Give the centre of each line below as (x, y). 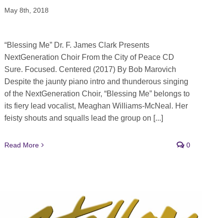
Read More (21, 145)
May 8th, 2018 (26, 10)
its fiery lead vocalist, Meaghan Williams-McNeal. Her (96, 106)
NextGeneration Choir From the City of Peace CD (89, 57)
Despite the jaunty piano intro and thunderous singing (96, 82)
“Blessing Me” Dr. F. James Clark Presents (77, 45)
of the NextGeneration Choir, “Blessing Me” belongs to (97, 94)
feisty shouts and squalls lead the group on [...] (83, 118)
